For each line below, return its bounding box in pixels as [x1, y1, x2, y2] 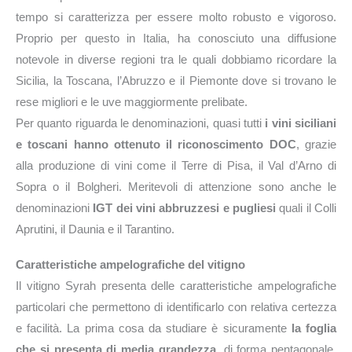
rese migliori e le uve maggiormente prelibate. [16, 94, 247, 108]
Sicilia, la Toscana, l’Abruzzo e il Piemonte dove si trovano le [16, 73, 336, 87]
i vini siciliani [265, 115, 337, 130]
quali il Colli [276, 200, 337, 214]
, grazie [295, 137, 337, 151]
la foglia [291, 321, 337, 335]
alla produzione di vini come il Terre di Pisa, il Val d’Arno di [16, 158, 336, 172]
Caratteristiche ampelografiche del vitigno [16, 257, 245, 271]
